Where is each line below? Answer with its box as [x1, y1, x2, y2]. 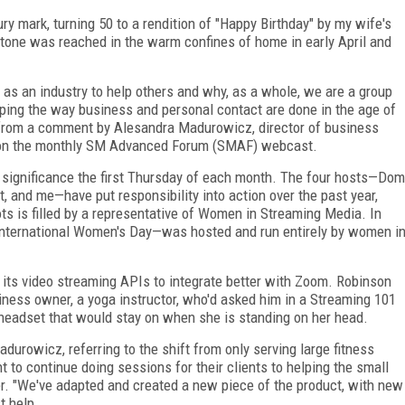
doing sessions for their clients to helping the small [81, 357, 389, 376]
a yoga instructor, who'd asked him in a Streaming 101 [77, 289, 396, 308]
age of [358, 99, 396, 118]
